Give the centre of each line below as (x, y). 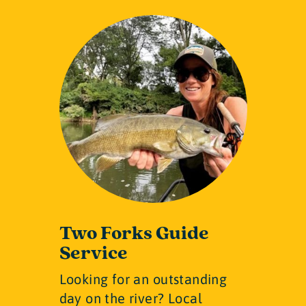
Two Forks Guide (134, 234)
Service (93, 253)
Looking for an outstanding (143, 279)
